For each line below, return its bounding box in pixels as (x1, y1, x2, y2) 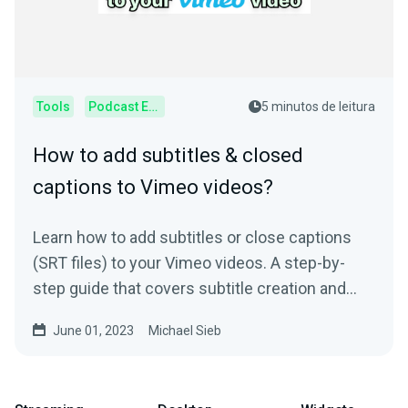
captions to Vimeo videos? (33, 176, 273, 199)
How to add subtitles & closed (33, 144, 303, 168)
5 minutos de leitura (261, 99, 375, 115)
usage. (33, 304, 81, 324)
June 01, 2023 (53, 323, 134, 339)
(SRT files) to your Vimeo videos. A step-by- (33, 253, 345, 273)
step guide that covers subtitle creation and (33, 279, 346, 299)
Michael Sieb (148, 323, 221, 339)
